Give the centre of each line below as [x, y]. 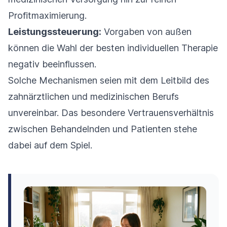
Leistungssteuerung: [55, 31]
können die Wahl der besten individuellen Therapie [113, 48]
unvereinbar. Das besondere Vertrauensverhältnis [111, 112]
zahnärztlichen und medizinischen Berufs [93, 96]
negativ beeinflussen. [52, 64]
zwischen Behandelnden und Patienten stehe [103, 129]
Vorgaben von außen [146, 31]
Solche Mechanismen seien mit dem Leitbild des [109, 80]
